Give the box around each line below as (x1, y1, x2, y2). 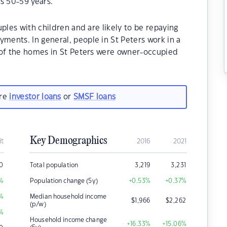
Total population (30, 162, 79, 168)
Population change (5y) (30, 178, 98, 184)
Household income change (30, 217, 107, 223)
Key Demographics (30, 135, 107, 147)
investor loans (9, 93, 61, 101)
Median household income (30, 194, 106, 200)
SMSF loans (73, 93, 116, 101)
